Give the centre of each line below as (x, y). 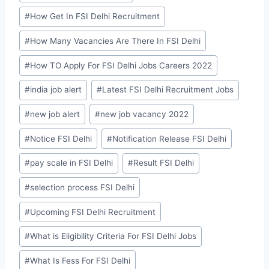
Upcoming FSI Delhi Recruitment (93, 212)
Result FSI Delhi (164, 163)
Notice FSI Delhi (61, 138)
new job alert (55, 114)
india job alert (56, 90)
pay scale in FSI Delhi (72, 163)
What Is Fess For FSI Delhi (80, 260)
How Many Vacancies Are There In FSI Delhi (116, 41)
